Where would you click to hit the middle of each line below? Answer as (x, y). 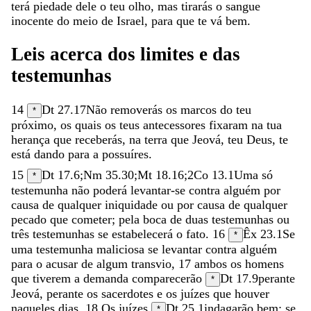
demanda (108, 278)
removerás (138, 109)
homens (264, 263)
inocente (34, 20)
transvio (151, 263)
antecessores (176, 125)
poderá (112, 190)
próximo (32, 125)
